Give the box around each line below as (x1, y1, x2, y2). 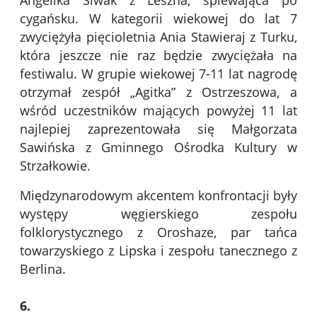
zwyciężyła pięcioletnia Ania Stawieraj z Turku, (20, 28, 297, 46)
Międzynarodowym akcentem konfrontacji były (20, 187, 297, 204)
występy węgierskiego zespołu (20, 205, 297, 223)
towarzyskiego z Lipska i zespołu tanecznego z (20, 242, 297, 260)
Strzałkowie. (20, 157, 91, 175)
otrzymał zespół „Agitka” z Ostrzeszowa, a (20, 83, 297, 101)
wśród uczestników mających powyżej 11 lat (20, 102, 297, 120)
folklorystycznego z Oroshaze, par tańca (20, 224, 297, 241)
